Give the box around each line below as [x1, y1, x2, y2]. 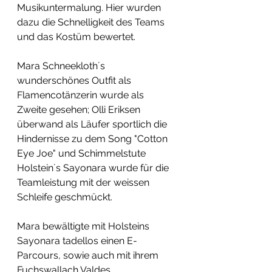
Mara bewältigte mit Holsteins [17, 220, 152, 232]
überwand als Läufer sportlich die [17, 118, 169, 130]
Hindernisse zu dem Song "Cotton [17, 133, 170, 144]
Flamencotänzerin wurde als [17, 89, 146, 101]
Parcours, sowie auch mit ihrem [17, 250, 161, 261]
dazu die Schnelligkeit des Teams [17, 16, 167, 28]
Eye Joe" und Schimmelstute [17, 148, 148, 159]
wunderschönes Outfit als [17, 75, 134, 86]
